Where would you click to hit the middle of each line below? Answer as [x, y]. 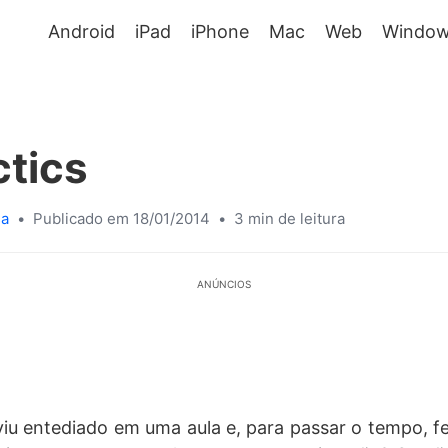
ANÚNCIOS [224, 284]
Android [82, 31]
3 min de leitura [289, 218]
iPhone [220, 31]
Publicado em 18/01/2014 [121, 218]
